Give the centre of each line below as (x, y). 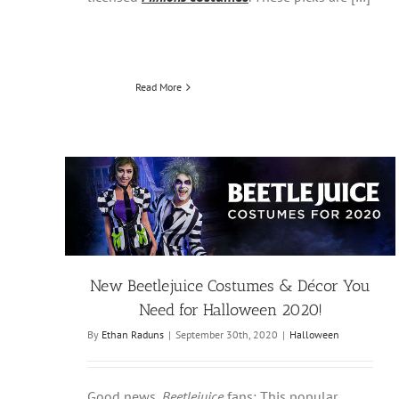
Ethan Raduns (133, 335)
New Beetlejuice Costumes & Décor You (231, 286)
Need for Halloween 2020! (230, 310)
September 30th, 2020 (227, 335)
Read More (159, 87)
